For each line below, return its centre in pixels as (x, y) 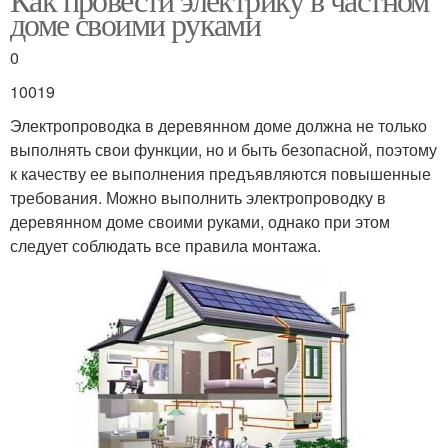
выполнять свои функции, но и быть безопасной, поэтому (223, 149)
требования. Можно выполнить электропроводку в (198, 197)
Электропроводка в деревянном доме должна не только (218, 125)
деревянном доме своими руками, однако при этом (200, 221)
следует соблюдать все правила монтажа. (165, 245)
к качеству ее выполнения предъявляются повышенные (220, 173)
